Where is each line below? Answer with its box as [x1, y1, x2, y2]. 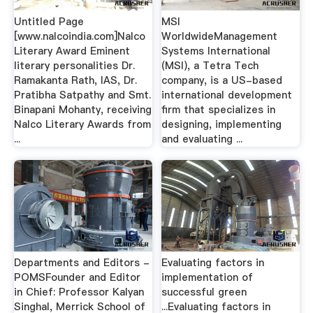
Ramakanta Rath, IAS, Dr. [13, 73, 137, 87]
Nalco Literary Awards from [13, 117, 151, 131]
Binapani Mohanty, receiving [13, 102, 152, 117]
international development [161, 87, 293, 102]
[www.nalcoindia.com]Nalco [13, 29, 145, 43]
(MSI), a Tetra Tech [161, 58, 259, 73]
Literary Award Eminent [13, 43, 130, 58]
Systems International [161, 43, 271, 58]
